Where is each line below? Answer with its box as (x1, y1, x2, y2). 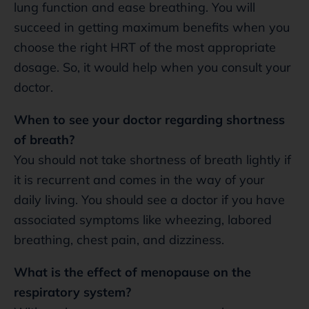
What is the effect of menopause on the (14, 263, 251, 280)
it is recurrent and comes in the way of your (14, 171, 265, 188)
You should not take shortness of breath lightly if (14, 151, 291, 168)
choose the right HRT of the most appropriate (14, 39, 276, 55)
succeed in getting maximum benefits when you (14, 19, 290, 35)
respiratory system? (14, 283, 131, 300)
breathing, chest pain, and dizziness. (14, 231, 224, 248)
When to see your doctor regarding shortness (14, 111, 285, 128)
